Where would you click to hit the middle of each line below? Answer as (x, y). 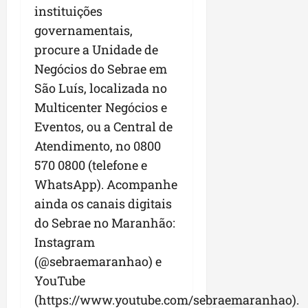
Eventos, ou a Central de (103, 127)
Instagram (65, 242)
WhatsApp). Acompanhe (106, 185)
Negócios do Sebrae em (101, 69)
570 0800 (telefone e (91, 165)
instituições (68, 11)
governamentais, (84, 31)
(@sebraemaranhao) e (98, 262)
